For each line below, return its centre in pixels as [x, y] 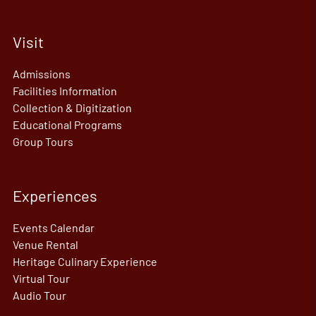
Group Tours [43, 142]
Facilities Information [65, 91]
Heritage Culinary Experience [85, 262]
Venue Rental [45, 245]
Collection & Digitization [72, 108]
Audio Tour [39, 296]
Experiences [55, 196]
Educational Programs [67, 125]
